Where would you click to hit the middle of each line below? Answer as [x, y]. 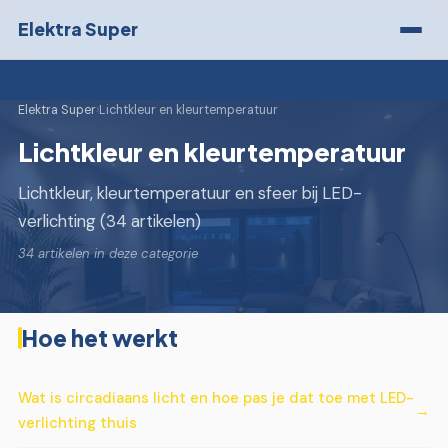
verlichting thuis [77, 423]
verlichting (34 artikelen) [109, 221]
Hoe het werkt [100, 338]
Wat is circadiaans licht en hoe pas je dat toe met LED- [216, 398]
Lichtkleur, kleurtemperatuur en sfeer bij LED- [190, 193]
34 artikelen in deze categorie [108, 253]
